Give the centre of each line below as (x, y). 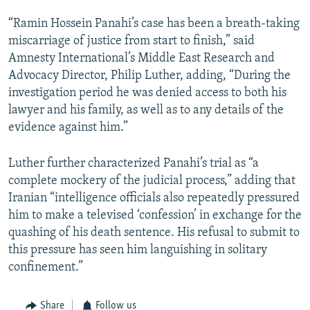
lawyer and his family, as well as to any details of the (146, 111)
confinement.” (46, 268)
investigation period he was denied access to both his (147, 93)
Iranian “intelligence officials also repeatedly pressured (154, 199)
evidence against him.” (68, 128)
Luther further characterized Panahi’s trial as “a (134, 164)
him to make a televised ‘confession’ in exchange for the (155, 216)
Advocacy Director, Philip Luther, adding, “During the (149, 76)
